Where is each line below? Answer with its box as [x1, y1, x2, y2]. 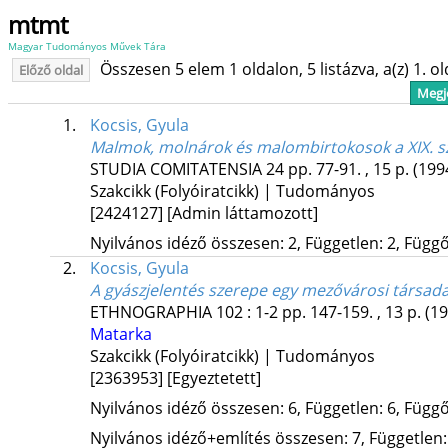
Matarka [89, 323, 152, 346]
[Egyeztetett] [166, 367, 261, 390]
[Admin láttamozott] [166, 202, 318, 225]
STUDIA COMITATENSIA [89, 158, 262, 181]
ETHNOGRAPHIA [89, 301, 212, 324]
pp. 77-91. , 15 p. [287, 158, 413, 181]
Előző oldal [19, 61, 83, 79]
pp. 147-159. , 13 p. [281, 301, 425, 324]
